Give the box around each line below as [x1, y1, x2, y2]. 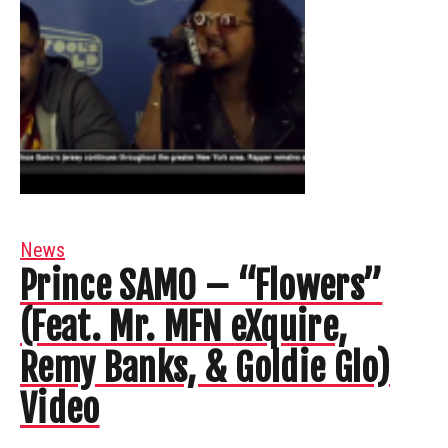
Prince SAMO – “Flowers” [20, 263, 383, 309]
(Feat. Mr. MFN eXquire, [20, 304, 348, 350]
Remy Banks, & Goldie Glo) [20, 345, 391, 391]
